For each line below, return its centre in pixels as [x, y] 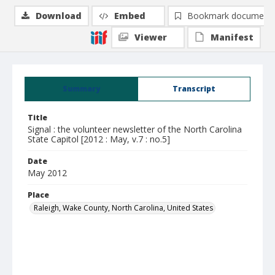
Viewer [151, 37]
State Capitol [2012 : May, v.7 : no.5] [99, 139]
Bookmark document [230, 16]
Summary [81, 89]
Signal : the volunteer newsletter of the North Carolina [135, 129]
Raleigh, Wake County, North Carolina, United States [123, 208]
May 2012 [47, 173]
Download [59, 16]
